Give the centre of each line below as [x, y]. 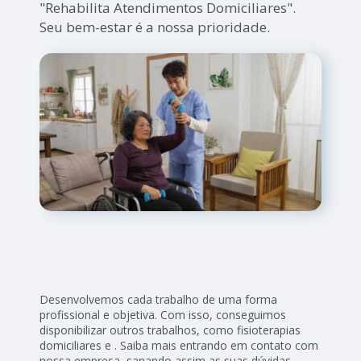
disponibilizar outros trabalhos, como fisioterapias [170, 330]
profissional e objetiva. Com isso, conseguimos [163, 315]
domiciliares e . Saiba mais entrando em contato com [179, 346]
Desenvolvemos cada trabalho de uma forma [159, 300]
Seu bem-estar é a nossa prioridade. [155, 27]
